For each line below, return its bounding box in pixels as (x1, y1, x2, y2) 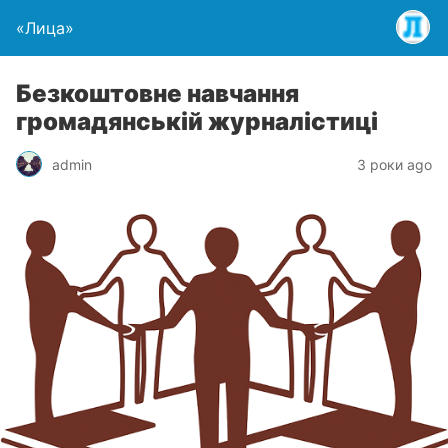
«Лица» (16, 18, 74, 38)
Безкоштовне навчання (16, 79, 299, 108)
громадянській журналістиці (16, 107, 378, 136)
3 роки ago (357, 155, 432, 173)
